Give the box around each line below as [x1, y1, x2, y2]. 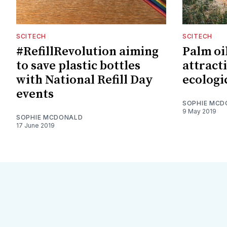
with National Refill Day [16, 72, 153, 88]
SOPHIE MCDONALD [16, 113, 83, 121]
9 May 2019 [182, 107, 216, 115]
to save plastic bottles [16, 58, 140, 73]
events [16, 86, 54, 102]
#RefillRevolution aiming [16, 44, 159, 59]
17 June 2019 [16, 121, 55, 129]
